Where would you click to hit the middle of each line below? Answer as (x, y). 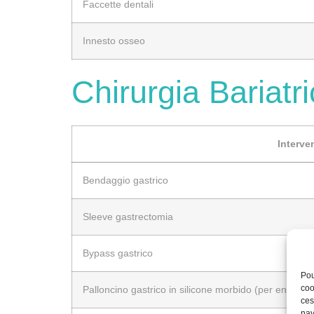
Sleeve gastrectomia (128, 216)
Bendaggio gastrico (125, 180)
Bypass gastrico (118, 253)
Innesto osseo (114, 40)
